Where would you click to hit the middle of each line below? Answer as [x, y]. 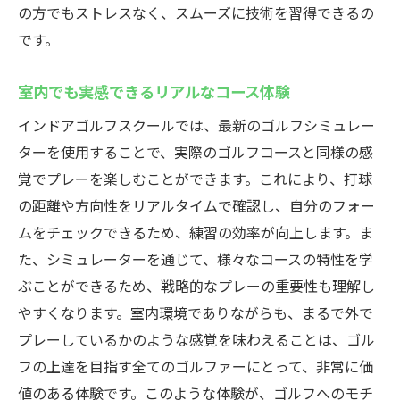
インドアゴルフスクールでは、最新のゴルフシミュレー [196, 125]
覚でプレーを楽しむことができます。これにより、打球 [195, 179]
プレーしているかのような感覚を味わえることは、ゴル [196, 339]
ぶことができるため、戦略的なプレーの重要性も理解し [196, 286]
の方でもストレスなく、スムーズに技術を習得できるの [196, 12]
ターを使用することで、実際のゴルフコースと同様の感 [196, 152]
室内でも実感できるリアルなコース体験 [154, 91]
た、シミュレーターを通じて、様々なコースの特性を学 [196, 259]
